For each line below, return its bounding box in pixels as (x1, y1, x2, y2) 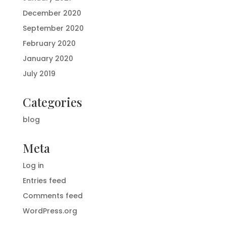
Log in (22, 160, 44, 171)
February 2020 (22, 38, 76, 48)
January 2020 (22, 53, 73, 64)
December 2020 (22, 8, 81, 18)
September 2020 (22, 23, 84, 33)
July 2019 (22, 68, 55, 79)
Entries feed (22, 175, 66, 186)
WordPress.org (22, 205, 77, 216)
